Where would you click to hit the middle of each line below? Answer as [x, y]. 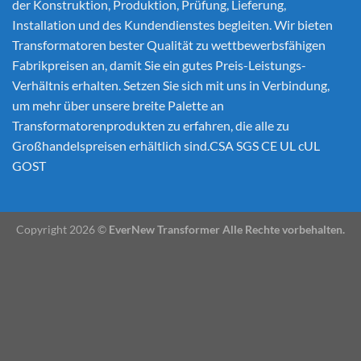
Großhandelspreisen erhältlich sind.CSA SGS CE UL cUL [166, 146]
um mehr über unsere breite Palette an [118, 106]
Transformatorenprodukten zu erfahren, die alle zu [151, 126]
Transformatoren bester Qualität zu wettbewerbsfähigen [169, 45]
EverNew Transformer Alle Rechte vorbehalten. [227, 229]
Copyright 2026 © [62, 229]
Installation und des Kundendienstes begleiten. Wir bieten [172, 25]
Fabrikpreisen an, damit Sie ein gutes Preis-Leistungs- [159, 65]
